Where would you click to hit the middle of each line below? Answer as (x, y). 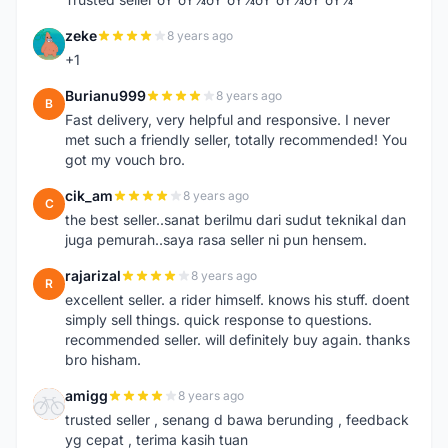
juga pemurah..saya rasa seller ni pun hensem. (216, 239)
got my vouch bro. (125, 159)
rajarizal (93, 275)
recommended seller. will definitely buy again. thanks (237, 339)
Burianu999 (105, 95)
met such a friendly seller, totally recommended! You (236, 139)
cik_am (89, 195)
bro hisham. (103, 359)
